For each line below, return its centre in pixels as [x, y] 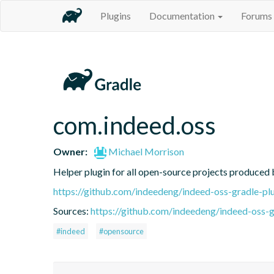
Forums [257, 16]
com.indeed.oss [135, 125]
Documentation [183, 16]
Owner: [70, 151]
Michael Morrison [146, 151]
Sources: [72, 210]
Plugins [116, 16]
